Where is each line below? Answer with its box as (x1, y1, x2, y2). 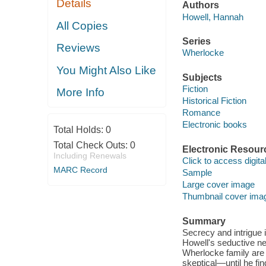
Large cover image (182, 179, 255, 190)
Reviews (56, 42, 101, 55)
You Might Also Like (56, 64, 157, 77)
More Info (56, 86, 105, 99)
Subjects (182, 72, 222, 83)
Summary (182, 216, 226, 226)
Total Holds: (53, 124, 106, 135)
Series (182, 36, 211, 46)
